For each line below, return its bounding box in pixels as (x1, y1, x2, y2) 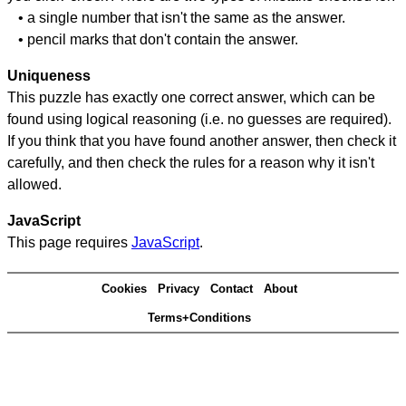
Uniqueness (7, 68, 91, 84)
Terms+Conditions (148, 310, 251, 324)
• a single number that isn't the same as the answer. (7, 10, 345, 26)
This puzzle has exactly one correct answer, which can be (7, 90, 375, 106)
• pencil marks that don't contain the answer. (7, 32, 298, 48)
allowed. (7, 177, 62, 193)
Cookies (101, 281, 147, 295)
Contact (210, 281, 253, 295)
